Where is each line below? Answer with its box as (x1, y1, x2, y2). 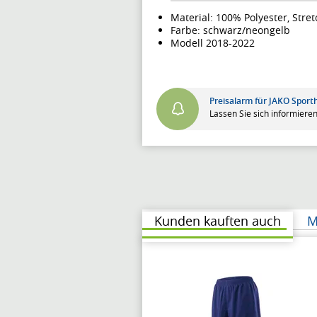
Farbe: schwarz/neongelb (171, 23, 290, 37)
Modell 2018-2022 (171, 35, 255, 50)
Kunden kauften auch (154, 212, 281, 229)
